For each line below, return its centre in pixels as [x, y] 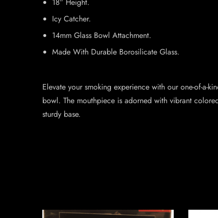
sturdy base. [62, 114]
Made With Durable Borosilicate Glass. [116, 52]
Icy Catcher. [72, 19]
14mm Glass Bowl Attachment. [102, 35]
